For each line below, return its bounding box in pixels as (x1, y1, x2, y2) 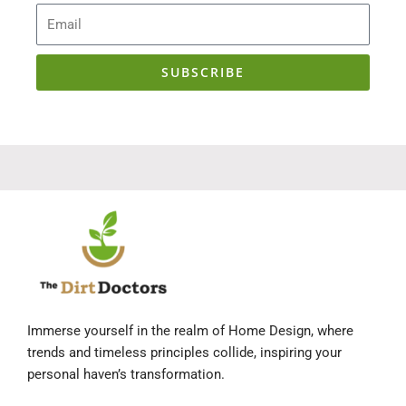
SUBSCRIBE (161, 63, 245, 81)
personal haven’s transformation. (27, 366, 225, 383)
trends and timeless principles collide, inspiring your (27, 344, 342, 362)
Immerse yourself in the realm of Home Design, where (27, 323, 353, 340)
